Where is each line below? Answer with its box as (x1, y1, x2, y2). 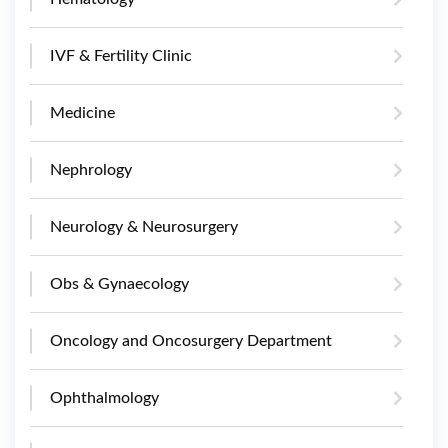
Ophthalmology (50, 389, 159, 406)
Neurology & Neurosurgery (50, 218, 238, 235)
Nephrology (50, 161, 132, 178)
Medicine (50, 104, 115, 121)
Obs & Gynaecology (50, 275, 189, 292)
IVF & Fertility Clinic (50, 47, 192, 64)
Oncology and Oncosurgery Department (50, 332, 332, 349)
